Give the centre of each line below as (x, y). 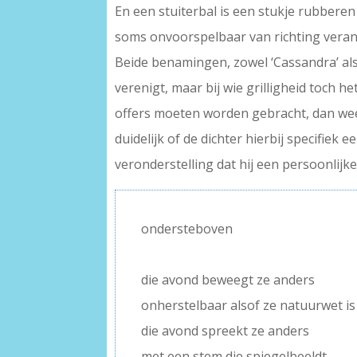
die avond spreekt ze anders (226, 331)
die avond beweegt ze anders (228, 280)
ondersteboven (187, 229)
